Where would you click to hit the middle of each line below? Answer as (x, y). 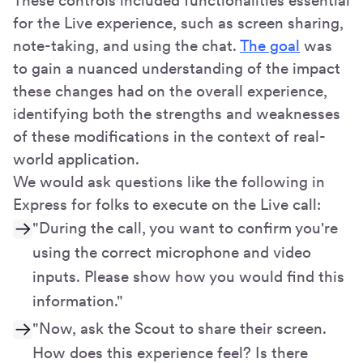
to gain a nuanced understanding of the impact (177, 68)
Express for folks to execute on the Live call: (167, 204)
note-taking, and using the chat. (126, 45)
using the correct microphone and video (172, 252)
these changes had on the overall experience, (170, 91)
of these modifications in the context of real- (169, 136)
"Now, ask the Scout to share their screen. (179, 328)
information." (78, 301)
